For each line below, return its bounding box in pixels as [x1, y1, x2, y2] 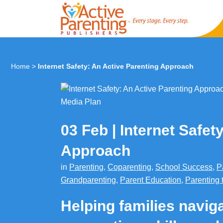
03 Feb [61, 122, 108, 138]
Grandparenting [61, 176, 116, 184]
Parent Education [120, 176, 181, 184]
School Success [155, 163, 213, 171]
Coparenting [108, 163, 151, 171]
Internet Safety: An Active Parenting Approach [38, 62, 194, 70]
